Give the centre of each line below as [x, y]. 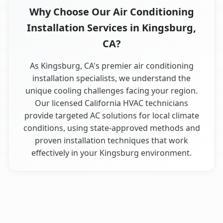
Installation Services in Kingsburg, [111, 28]
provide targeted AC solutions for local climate [111, 116]
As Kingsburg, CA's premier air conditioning [111, 66]
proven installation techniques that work [111, 141]
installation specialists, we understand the [111, 78]
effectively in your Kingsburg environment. [111, 153]
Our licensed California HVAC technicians [111, 103]
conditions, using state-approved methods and [111, 128]
